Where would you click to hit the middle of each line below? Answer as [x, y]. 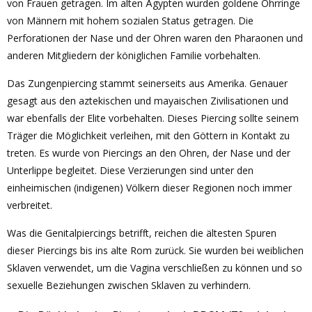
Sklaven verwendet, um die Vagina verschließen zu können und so [155, 268]
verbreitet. [30, 205]
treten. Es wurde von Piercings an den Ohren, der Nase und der [149, 153]
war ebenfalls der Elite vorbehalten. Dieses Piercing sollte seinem [153, 118]
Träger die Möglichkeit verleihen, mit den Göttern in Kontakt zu [148, 135]
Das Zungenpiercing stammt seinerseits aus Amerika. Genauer [147, 83]
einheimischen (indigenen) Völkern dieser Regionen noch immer [149, 188]
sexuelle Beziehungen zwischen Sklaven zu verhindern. [129, 285]
